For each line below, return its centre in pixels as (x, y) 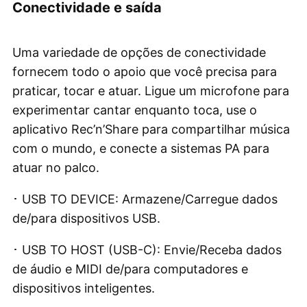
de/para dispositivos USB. (86, 218)
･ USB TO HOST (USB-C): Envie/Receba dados (147, 249)
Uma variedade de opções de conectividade (139, 52)
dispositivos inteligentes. (84, 288)
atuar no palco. (56, 167)
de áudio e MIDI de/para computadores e (130, 269)
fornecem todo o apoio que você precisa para (145, 71)
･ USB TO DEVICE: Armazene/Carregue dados (145, 199)
